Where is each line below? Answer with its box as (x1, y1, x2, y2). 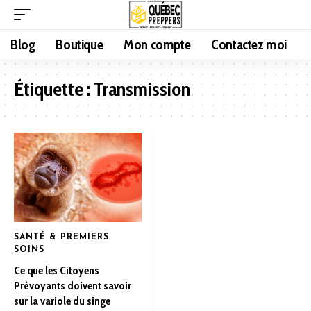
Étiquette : (14, 77, 94, 101)
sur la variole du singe (14, 294, 110, 308)
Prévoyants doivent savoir (14, 278, 131, 292)
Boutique (56, 36, 103, 53)
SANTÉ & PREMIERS (14, 233, 110, 242)
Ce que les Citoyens (14, 263, 99, 277)
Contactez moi (211, 36, 287, 53)
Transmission (94, 77, 190, 101)
